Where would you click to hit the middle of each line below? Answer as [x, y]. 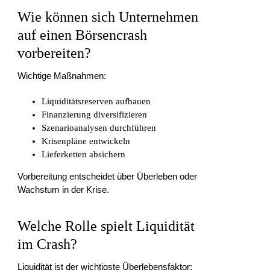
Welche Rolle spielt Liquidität [106, 226]
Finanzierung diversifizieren [95, 114]
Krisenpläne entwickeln [86, 141]
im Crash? [48, 244]
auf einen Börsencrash [83, 35]
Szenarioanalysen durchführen [99, 127]
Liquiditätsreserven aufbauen [96, 101]
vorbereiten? [55, 53]
